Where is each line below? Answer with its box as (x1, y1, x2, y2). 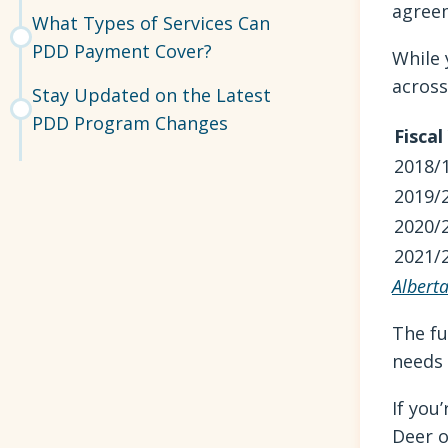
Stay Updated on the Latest (32, 82, 272, 107)
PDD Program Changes (32, 110, 229, 135)
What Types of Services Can (32, 10, 271, 35)
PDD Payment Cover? (32, 38, 213, 63)
